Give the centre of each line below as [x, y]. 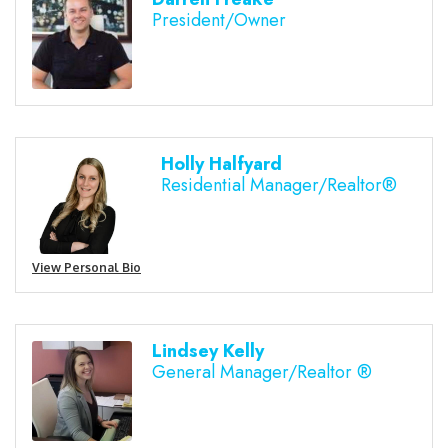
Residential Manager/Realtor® [279, 184]
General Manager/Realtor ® [262, 372]
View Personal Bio [86, 268]
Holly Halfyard [221, 163]
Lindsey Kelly [208, 351]
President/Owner [219, 19]
